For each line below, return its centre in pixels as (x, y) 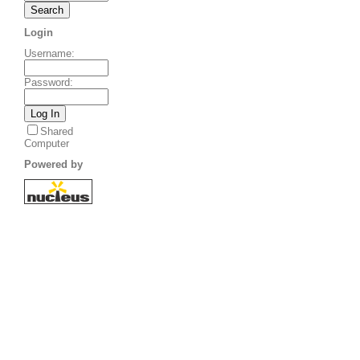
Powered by (53, 164)
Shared (57, 132)
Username (48, 54)
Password (47, 83)
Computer (47, 144)
